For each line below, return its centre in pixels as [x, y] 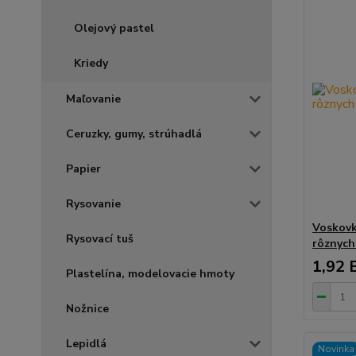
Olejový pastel [114, 28]
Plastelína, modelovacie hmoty [150, 273]
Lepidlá [86, 343]
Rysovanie [93, 203]
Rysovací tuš [100, 238]
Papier [83, 168]
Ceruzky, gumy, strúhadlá [134, 133]
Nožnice [87, 308]
